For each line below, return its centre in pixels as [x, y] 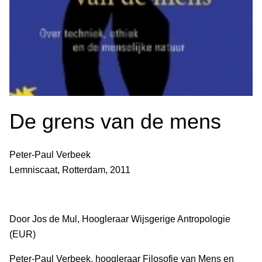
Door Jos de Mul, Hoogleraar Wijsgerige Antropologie [120, 219]
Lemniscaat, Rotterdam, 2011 [70, 170]
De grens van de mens [115, 121]
